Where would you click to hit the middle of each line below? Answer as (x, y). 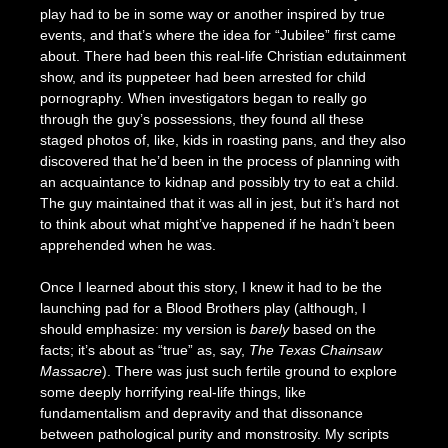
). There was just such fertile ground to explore (249, 370)
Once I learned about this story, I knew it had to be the (210, 286)
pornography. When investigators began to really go (203, 97)
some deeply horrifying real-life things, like (172, 391)
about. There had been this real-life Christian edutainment (222, 55)
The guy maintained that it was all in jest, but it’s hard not (219, 202)
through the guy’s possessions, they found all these (201, 118)
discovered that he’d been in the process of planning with (219, 160)
